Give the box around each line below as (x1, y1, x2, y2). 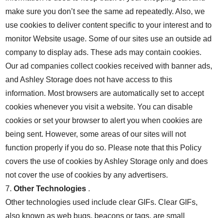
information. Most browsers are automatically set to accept (5, 89, 204, 97)
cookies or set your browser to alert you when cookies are (5, 116, 203, 125)
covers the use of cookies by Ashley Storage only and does (5, 157, 208, 165)
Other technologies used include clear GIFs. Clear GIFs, (5, 198, 198, 206)
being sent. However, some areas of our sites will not (5, 130, 186, 138)
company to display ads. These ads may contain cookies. (5, 48, 202, 56)
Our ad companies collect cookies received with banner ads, (5, 62, 213, 70)
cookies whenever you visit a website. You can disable (5, 103, 193, 111)
